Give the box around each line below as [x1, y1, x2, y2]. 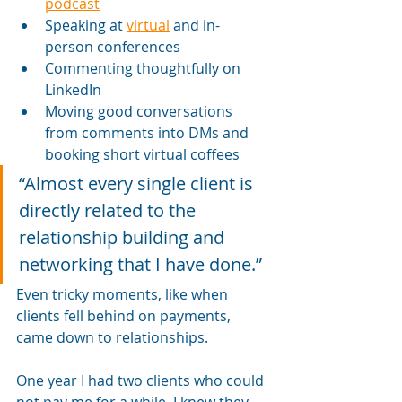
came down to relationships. [16, 327, 212, 347]
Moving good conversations [45, 100, 236, 121]
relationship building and [19, 224, 229, 249]
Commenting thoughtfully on [45, 57, 244, 78]
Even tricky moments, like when [16, 284, 232, 304]
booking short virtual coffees [45, 144, 240, 164]
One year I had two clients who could [16, 370, 267, 390]
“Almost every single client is [19, 170, 258, 196]
